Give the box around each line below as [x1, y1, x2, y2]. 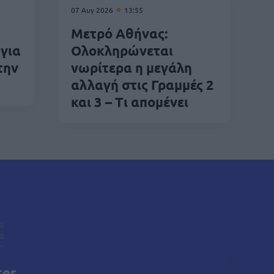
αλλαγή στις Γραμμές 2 [71, 76, 214, 93]
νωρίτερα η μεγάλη [71, 59, 192, 76]
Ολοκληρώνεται [71, 42, 173, 59]
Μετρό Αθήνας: [71, 24, 168, 42]
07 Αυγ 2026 [71, 4, 115, 15]
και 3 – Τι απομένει [71, 93, 188, 110]
